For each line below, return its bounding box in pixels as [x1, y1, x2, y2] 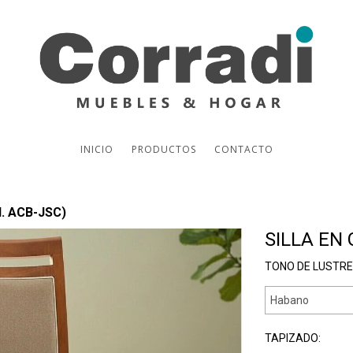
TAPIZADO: [265, 332, 321, 344]
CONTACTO [214, 143, 273, 156]
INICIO [80, 143, 113, 156]
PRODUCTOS [131, 143, 196, 156]
